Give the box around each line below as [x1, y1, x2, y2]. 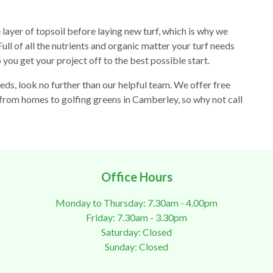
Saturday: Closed [101, 226, 172, 238]
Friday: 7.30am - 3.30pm [86, 211, 187, 224]
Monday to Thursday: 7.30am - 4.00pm [55, 197, 218, 209]
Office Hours [101, 169, 172, 185]
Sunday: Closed [105, 241, 168, 253]
